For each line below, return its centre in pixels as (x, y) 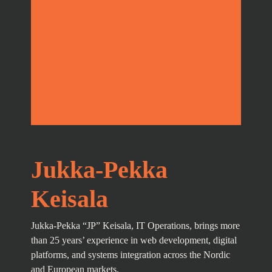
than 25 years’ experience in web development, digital (134, 240)
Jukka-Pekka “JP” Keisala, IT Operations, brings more (135, 225)
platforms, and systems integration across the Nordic (130, 254)
